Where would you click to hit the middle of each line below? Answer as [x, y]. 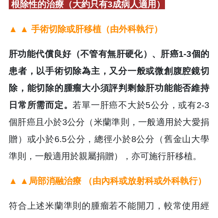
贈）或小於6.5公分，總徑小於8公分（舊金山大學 [109, 139]
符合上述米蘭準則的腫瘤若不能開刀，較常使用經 [109, 206]
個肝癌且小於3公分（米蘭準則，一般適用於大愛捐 [109, 122]
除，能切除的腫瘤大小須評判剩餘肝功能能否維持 [109, 88]
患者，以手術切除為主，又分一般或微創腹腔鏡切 [109, 71]
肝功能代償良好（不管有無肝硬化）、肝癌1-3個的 [109, 54]
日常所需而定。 [41, 105]
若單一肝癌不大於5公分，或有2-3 [141, 105]
